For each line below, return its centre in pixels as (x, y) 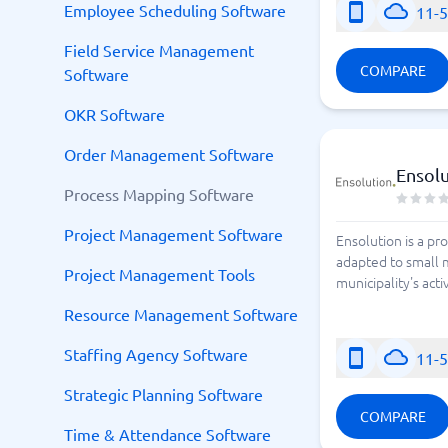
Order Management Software (169, 154)
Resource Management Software (181, 314)
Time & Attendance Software (167, 434)
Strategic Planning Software (163, 394)
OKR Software (114, 114)
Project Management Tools (159, 274)
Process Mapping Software (159, 194)
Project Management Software (173, 234)
